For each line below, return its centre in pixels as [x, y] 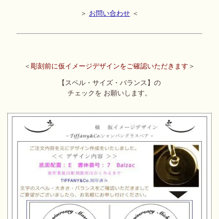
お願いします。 [127, 93]
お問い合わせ [109, 13]
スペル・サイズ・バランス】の [113, 83]
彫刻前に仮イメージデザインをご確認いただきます [109, 66]
